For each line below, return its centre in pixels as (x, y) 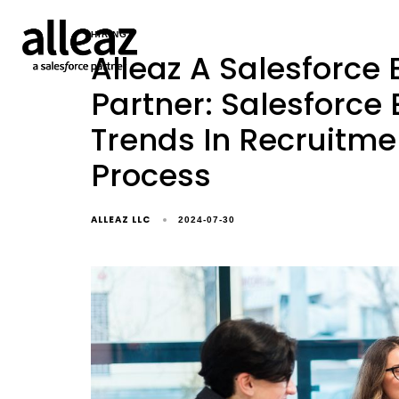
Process (151, 175)
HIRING (109, 34)
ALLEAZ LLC (121, 220)
